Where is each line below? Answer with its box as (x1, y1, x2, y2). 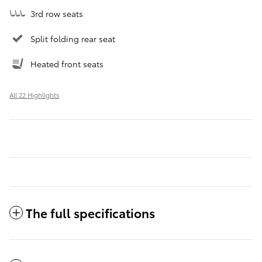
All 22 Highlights (9, 90, 59, 100)
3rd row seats (30, 8, 83, 20)
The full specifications (26, 204, 155, 222)
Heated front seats (30, 58, 104, 70)
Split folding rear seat (30, 33, 115, 45)
